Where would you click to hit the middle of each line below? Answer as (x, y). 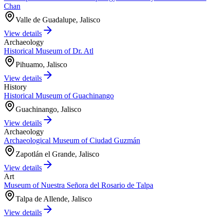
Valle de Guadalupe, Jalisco (58, 19)
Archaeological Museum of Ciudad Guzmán (72, 140)
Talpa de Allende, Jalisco (54, 199)
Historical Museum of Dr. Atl (49, 51)
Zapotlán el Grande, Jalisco (57, 154)
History (15, 87)
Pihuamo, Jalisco (41, 64)
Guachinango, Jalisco (48, 109)
